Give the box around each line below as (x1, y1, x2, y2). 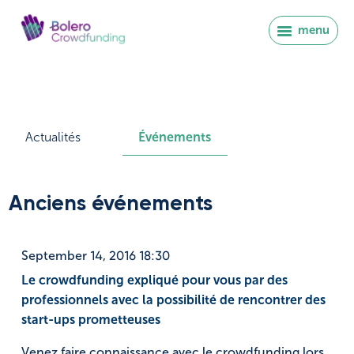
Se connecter (139, 311, 228, 329)
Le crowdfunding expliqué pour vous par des (21, 273, 288, 288)
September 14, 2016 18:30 (21, 247, 170, 263)
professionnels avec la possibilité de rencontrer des (21, 292, 326, 308)
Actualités (24, 130, 81, 145)
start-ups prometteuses (21, 312, 160, 328)
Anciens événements (9, 194, 213, 216)
